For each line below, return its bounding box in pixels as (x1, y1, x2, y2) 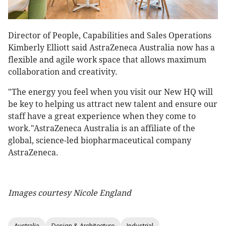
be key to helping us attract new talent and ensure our (8, 99, 217, 109)
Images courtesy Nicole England (8, 188, 131, 198)
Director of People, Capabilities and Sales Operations (8, 31, 211, 41)
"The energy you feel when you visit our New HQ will (8, 87, 213, 97)
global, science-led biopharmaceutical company (8, 136, 191, 146)
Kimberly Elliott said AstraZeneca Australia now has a (8, 43, 215, 53)
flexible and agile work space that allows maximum (8, 55, 206, 65)
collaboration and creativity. (8, 67, 118, 77)
